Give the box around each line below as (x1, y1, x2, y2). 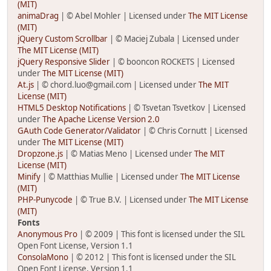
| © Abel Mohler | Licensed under (59, 10, 188, 21)
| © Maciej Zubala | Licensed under (108, 33, 240, 44)
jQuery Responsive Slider (18, 56, 110, 67)
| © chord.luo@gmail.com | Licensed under (34, 79, 198, 90)
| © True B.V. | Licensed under (73, 194, 189, 205)
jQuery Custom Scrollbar (18, 33, 108, 44)
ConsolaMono (18, 252, 68, 263)
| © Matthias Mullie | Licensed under (41, 171, 180, 182)
